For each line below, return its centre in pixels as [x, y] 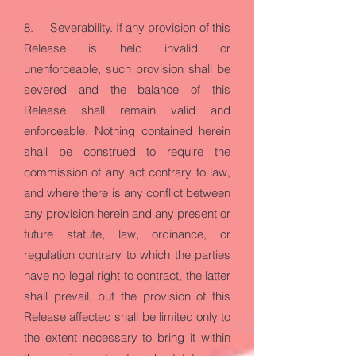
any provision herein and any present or [127, 213]
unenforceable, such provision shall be [127, 69]
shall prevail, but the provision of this [127, 296]
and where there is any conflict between [127, 193]
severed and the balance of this [127, 89]
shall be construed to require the [127, 151]
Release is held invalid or [127, 48]
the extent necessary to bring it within [127, 337]
